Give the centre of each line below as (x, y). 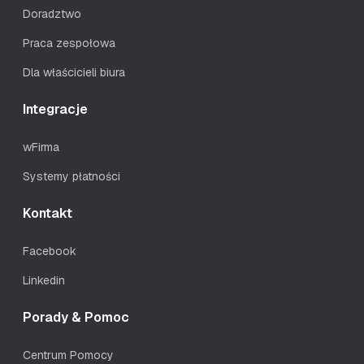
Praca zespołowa (69, 43)
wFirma (41, 147)
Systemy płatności (71, 177)
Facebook (50, 251)
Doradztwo (52, 14)
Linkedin (44, 281)
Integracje (55, 110)
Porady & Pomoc (76, 318)
